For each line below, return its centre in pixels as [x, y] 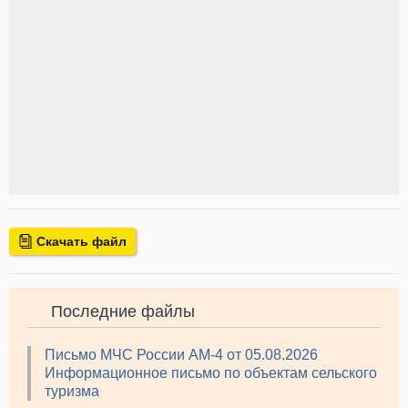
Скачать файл [80, 242]
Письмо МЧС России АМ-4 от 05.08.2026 [181, 354]
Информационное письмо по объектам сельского [211, 372]
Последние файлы [123, 312]
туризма [72, 391]
